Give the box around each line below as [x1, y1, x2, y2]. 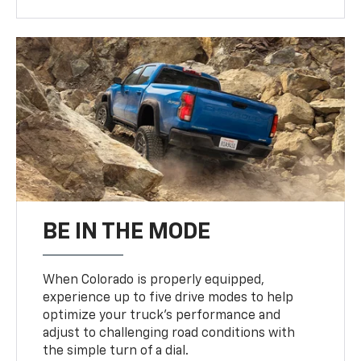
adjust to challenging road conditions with [43, 327, 296, 341]
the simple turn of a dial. [43, 345, 189, 359]
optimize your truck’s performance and [43, 309, 281, 323]
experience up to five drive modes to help [43, 292, 294, 305]
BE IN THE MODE [43, 221, 211, 244]
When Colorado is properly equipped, [43, 274, 265, 288]
